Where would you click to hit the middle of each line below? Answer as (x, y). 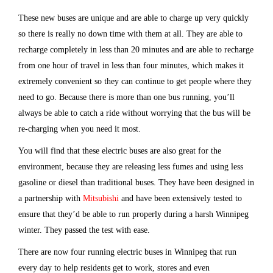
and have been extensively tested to (182, 198)
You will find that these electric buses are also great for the (120, 151)
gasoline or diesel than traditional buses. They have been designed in (136, 182)
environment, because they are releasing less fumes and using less (131, 166)
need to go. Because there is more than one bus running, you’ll (126, 97)
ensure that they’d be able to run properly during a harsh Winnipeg (133, 214)
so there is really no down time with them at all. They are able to (130, 34)
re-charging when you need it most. (80, 129)
